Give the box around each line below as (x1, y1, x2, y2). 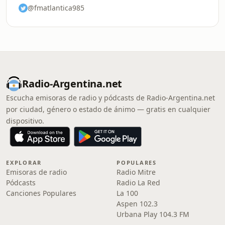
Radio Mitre (117, 167, 156, 177)
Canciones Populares (6, 188, 76, 198)
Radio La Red (117, 178, 160, 187)
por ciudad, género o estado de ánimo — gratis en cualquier (6, 104, 210, 114)
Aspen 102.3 (117, 199, 158, 208)
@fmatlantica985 (28, 3, 84, 13)
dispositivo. (6, 116, 44, 126)
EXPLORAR (6, 159, 42, 166)
